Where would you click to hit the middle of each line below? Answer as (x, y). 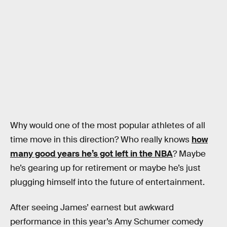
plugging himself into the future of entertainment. (107, 182)
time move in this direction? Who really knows (101, 140)
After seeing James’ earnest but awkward (92, 207)
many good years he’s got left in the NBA (91, 154)
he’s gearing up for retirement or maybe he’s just (105, 168)
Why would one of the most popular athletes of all (108, 126)
